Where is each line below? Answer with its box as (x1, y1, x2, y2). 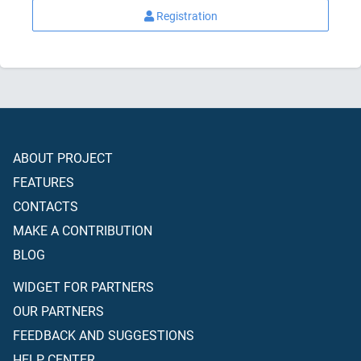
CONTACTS (13, 197, 78, 215)
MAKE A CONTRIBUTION (13, 222, 152, 239)
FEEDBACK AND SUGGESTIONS (13, 326, 194, 344)
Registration (156, 8, 218, 24)
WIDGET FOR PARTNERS (13, 278, 154, 296)
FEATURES (13, 173, 74, 191)
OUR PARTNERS (13, 302, 104, 320)
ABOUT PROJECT (13, 149, 113, 167)
